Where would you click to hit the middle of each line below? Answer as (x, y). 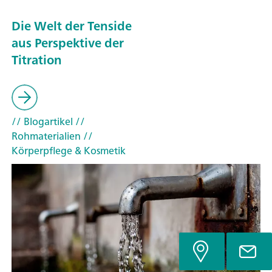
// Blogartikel (42, 122)
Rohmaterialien (46, 136)
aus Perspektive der (68, 42)
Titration (37, 59)
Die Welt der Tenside (72, 25)
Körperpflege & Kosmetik (69, 151)
